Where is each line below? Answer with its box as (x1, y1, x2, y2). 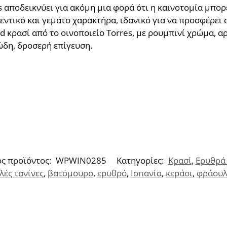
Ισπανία (131, 167, 162, 179)
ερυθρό (97, 167, 127, 179)
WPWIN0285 (55, 155, 106, 167)
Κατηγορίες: (116, 155, 166, 167)
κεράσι (166, 167, 193, 179)
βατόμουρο (48, 167, 93, 179)
